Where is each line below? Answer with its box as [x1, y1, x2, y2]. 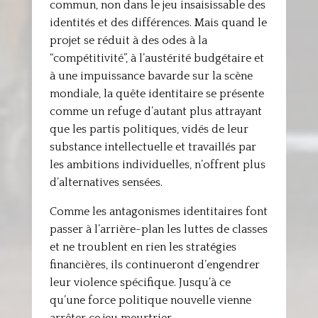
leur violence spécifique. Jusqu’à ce [49, 276, 231, 289]
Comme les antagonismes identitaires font [49, 205, 268, 218]
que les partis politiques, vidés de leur [49, 123, 248, 136]
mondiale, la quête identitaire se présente [49, 87, 264, 100]
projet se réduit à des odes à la [49, 34, 207, 47]
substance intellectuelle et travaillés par [49, 141, 256, 153]
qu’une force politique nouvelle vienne [49, 294, 251, 307]
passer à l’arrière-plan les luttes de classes [49, 223, 268, 236]
